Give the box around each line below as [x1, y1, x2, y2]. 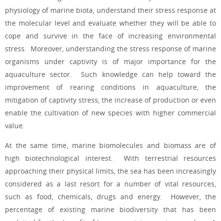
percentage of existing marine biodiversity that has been [5, 205, 216, 215]
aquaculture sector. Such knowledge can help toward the [5, 69, 216, 79]
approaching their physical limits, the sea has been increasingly [5, 166, 216, 176]
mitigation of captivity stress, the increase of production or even [5, 95, 216, 105]
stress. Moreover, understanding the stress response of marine [5, 43, 216, 53]
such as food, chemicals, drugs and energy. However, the [5, 192, 216, 202]
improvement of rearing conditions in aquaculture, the [5, 82, 216, 92]
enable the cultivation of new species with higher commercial [5, 108, 216, 117]
